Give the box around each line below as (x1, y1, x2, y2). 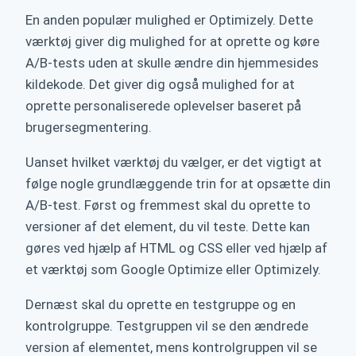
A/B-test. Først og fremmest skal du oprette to (25, 197, 311, 214)
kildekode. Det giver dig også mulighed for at (25, 76, 295, 93)
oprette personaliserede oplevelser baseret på (25, 98, 301, 114)
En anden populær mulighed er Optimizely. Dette (25, 12, 313, 29)
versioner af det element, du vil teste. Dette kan (25, 219, 310, 235)
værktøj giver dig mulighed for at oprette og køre (25, 33, 319, 50)
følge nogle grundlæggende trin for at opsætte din (25, 176, 331, 192)
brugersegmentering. (25, 119, 152, 136)
